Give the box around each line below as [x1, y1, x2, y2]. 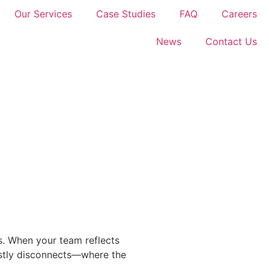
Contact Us [205, 35, 257, 47]
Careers [222, 8, 257, 20]
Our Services [14, 8, 72, 20]
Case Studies [96, 8, 156, 20]
